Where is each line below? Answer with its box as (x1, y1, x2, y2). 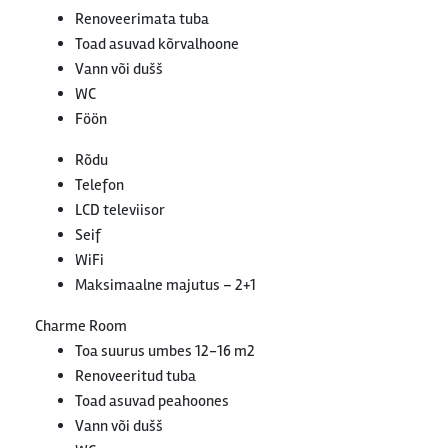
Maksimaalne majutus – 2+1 (75, 275, 256, 296)
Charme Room (35, 316, 127, 337)
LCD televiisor (75, 200, 165, 221)
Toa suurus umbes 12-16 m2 (75, 341, 255, 362)
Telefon (75, 175, 124, 196)
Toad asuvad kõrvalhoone (75, 34, 239, 55)
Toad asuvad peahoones (75, 391, 229, 412)
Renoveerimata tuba (75, 9, 209, 30)
